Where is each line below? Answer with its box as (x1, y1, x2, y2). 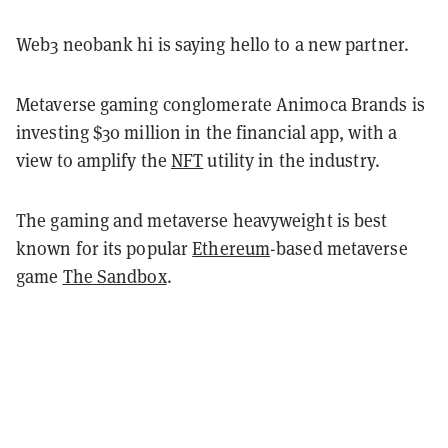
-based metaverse (270, 235, 408, 260)
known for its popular (16, 235, 193, 260)
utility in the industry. (203, 147, 380, 172)
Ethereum (192, 235, 271, 260)
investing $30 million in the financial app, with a (16, 119, 398, 144)
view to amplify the (16, 147, 171, 172)
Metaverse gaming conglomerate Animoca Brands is (16, 91, 425, 116)
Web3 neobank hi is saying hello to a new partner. (16, 31, 409, 56)
